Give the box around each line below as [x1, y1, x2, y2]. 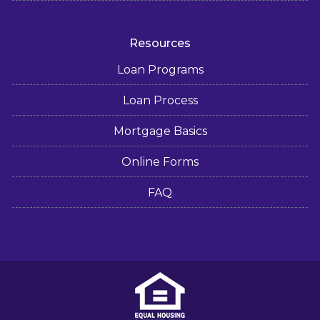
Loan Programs [116, 63, 204, 77]
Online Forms [121, 155, 199, 169]
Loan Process [122, 94, 198, 108]
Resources [129, 36, 191, 51]
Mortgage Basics [113, 124, 207, 139]
